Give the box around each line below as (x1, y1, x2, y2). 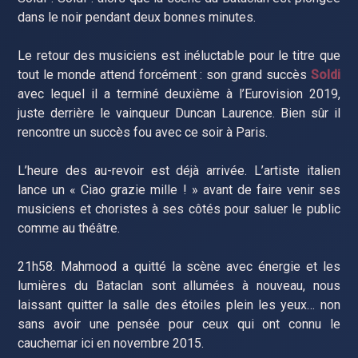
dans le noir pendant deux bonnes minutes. (18, 9, 257, 25)
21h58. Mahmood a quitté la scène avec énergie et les (18, 258, 340, 274)
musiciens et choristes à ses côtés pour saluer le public (18, 201, 340, 217)
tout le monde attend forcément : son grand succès (18, 66, 311, 82)
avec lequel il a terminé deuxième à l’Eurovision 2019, (18, 86, 340, 101)
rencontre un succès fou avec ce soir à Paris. (18, 124, 268, 140)
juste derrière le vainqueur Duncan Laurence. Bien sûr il (18, 105, 340, 121)
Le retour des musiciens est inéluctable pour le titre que (18, 47, 340, 63)
